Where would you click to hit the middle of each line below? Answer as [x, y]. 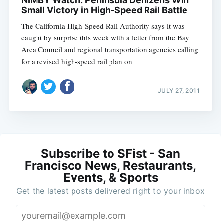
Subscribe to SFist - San [110, 153]
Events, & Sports [110, 177]
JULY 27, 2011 [179, 90]
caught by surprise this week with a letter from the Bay [105, 38]
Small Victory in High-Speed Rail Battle [104, 10]
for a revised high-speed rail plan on [76, 61]
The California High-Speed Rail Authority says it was [103, 26]
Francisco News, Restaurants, [110, 165]
